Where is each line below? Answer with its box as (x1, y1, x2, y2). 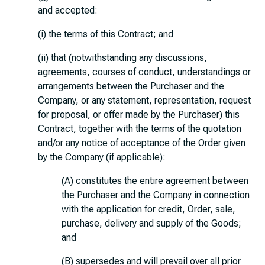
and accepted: (38, 5, 98, 16)
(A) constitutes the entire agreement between (62, 175, 248, 186)
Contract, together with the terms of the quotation (38, 123, 241, 134)
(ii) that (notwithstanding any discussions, (38, 52, 207, 63)
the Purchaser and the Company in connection (62, 189, 250, 201)
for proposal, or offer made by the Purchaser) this (38, 109, 240, 120)
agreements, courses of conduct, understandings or (38, 66, 251, 77)
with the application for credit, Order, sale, (62, 203, 235, 215)
